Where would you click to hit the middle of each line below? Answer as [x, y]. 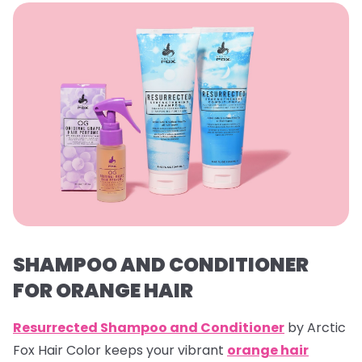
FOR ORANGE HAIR [103, 290]
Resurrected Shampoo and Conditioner [149, 327]
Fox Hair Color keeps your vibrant [120, 350]
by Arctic [315, 327]
